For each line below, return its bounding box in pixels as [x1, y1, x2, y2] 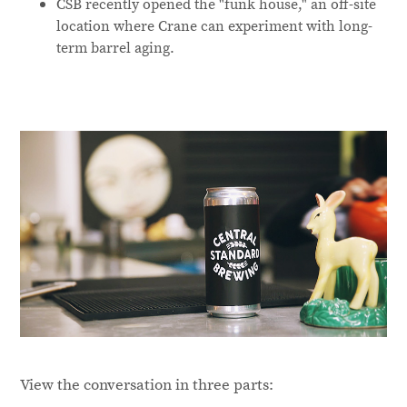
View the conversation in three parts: [20, 372, 274, 395]
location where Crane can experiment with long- [56, 15, 373, 36]
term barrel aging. [56, 37, 175, 58]
